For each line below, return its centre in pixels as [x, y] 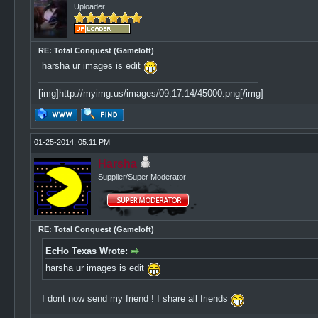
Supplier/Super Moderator [142, 177]
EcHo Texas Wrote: [88, 251]
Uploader [89, 6]
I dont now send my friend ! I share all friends [136, 298]
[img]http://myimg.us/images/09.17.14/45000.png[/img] [150, 93]
